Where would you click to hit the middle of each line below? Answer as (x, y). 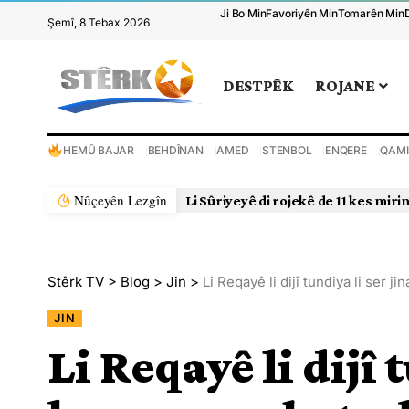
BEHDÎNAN (175, 150)
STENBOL (287, 150)
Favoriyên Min (302, 13)
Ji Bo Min (243, 13)
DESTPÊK (258, 86)
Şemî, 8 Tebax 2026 (99, 22)
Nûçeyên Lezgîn (121, 199)
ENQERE (346, 150)
